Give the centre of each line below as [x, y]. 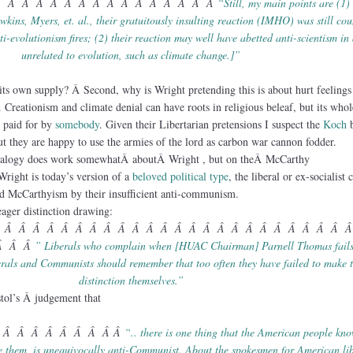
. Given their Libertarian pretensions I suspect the [211, 124]
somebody [77, 124]
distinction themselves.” [131, 280]
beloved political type [180, 176]
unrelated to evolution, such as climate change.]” [131, 54]
